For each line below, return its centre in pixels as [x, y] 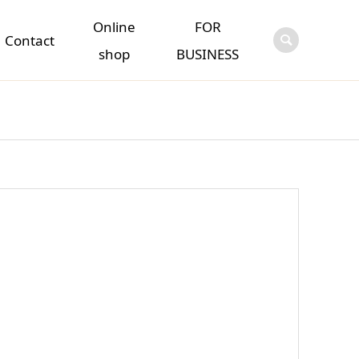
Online [115, 26]
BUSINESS [208, 54]
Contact [30, 40]
